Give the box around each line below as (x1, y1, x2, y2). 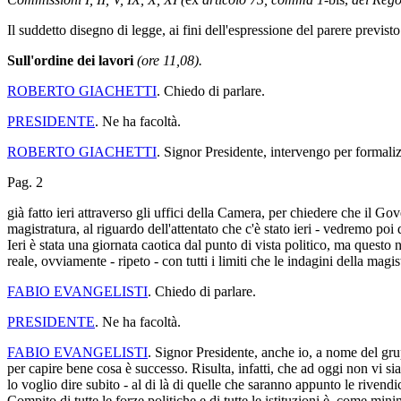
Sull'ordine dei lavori (7, 52, 133, 68)
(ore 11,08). (137, 52, 202, 68)
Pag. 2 (7, 174, 43, 190)
